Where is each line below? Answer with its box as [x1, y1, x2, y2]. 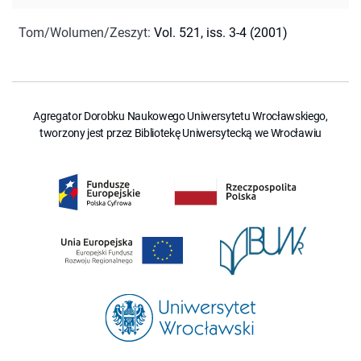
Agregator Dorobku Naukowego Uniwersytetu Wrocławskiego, [33, 109, 328, 122]
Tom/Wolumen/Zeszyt [19, 24, 147, 40]
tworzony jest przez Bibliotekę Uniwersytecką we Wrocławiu [39, 126, 322, 139]
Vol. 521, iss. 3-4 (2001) [154, 24, 288, 40]
